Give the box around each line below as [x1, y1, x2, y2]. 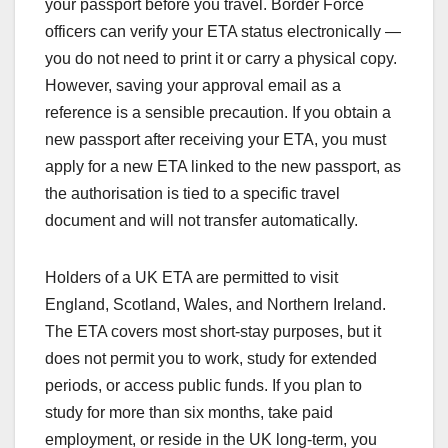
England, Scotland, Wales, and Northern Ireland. [45, 296, 386, 314]
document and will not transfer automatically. [45, 212, 358, 230]
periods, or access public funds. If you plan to [45, 377, 362, 395]
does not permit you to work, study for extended [45, 350, 377, 368]
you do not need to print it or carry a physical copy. [45, 50, 397, 68]
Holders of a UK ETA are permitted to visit [45, 269, 338, 287]
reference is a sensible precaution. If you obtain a [45, 104, 391, 122]
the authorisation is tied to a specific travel [45, 185, 340, 203]
